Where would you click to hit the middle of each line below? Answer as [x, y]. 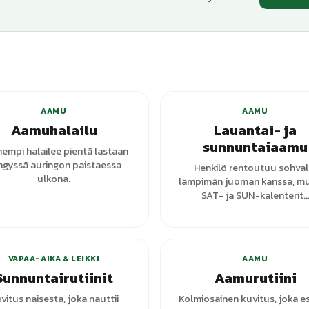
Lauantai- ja [255, 130]
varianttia [110, 221]
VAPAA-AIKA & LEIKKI [54, 259]
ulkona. [54, 179]
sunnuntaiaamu [255, 147]
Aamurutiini [255, 278]
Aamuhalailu [54, 130]
